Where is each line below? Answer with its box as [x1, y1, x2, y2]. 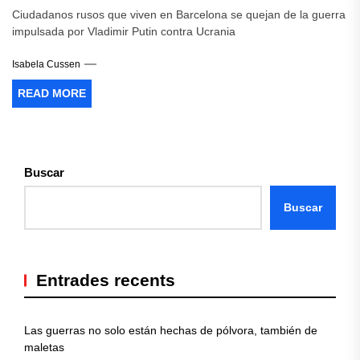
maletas [24, 341, 64, 354]
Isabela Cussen [12, 59, 80, 70]
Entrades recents [36, 271, 175, 289]
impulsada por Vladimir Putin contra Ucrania [12, 25, 235, 38]
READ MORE [18, 87, 86, 100]
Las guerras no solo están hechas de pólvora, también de [24, 324, 317, 337]
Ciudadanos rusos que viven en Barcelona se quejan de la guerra [12, 8, 346, 21]
